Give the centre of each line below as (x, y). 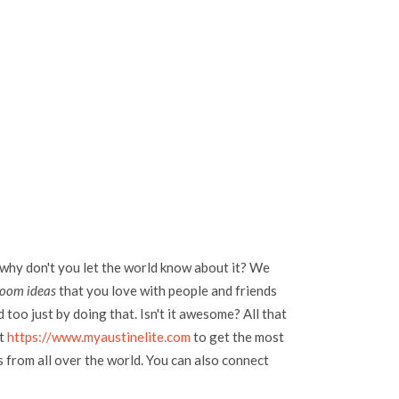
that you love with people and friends (166, 291)
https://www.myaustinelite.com (98, 337)
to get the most (237, 337)
